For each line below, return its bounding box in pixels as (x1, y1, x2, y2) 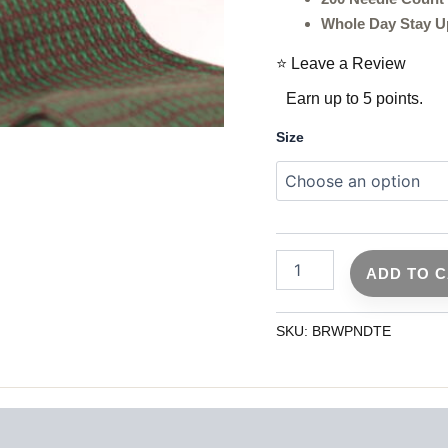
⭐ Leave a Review (276, 55, 407, 73)
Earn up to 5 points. (286, 90, 424, 108)
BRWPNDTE (312, 323, 392, 340)
